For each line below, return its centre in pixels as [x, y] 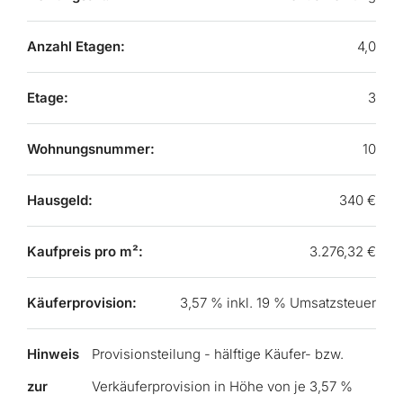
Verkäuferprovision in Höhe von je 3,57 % [222, 386]
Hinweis [53, 354]
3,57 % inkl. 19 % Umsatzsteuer [278, 303]
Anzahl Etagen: [76, 46]
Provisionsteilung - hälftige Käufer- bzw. [218, 354]
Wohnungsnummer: [91, 149]
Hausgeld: [60, 200]
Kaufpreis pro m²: [85, 251]
